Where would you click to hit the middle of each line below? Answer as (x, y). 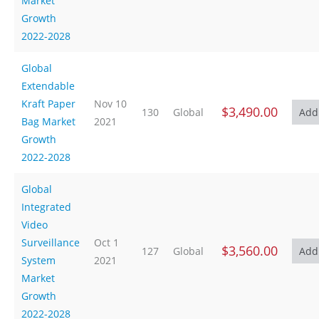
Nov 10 (110, 104)
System (38, 260)
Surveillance (51, 242)
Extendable (48, 86)
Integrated (46, 207)
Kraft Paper (48, 104)
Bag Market (48, 121)
